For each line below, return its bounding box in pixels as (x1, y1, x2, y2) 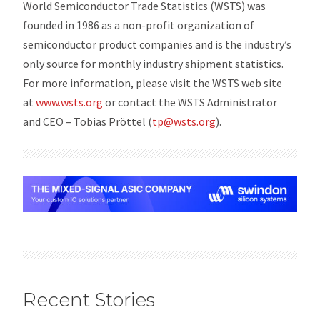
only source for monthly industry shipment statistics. (23, 56, 284, 71)
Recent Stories (23, 288, 156, 311)
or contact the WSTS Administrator (103, 94, 278, 109)
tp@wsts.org (152, 114, 216, 129)
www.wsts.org (36, 94, 104, 109)
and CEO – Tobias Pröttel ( (23, 114, 153, 129)
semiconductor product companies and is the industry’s (23, 36, 292, 51)
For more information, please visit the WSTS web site (23, 75, 283, 90)
